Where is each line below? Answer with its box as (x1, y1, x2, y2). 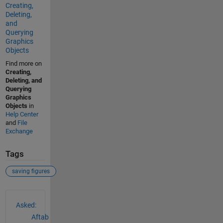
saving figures (11, 167, 50, 175)
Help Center (5, 111, 38, 118)
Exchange (5, 127, 33, 135)
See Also (4, 189, 46, 201)
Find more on (5, 60, 42, 68)
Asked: (15, 201, 36, 209)
